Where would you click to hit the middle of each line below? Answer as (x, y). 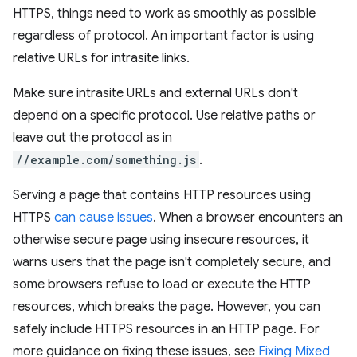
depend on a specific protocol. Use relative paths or (164, 116)
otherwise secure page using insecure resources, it (161, 240)
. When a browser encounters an (248, 218)
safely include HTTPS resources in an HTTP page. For (166, 329)
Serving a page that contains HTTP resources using (162, 195)
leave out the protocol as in (92, 138)
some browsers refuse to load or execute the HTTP (162, 284)
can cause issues (104, 218)
